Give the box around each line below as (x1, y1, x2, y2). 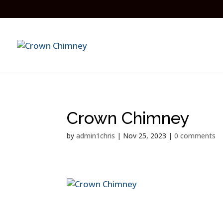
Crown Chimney (67, 108, 190, 128)
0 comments (174, 131, 216, 140)
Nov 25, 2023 (123, 131, 167, 140)
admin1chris (76, 131, 115, 140)
